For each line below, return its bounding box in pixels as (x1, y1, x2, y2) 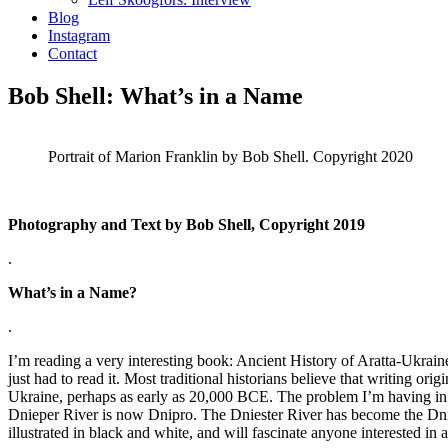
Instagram (48, 27, 110, 44)
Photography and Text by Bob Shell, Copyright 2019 (8, 215, 365, 233)
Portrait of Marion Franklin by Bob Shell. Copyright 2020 (48, 147, 413, 165)
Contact (48, 45, 97, 62)
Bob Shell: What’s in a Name (8, 82, 303, 109)
